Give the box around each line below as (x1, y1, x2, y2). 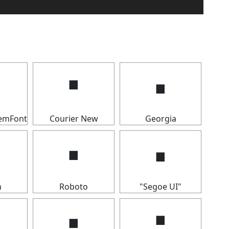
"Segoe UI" (140, 181, 181, 192)
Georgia (145, 113, 176, 124)
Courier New (49, 113, 98, 124)
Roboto (59, 181, 88, 192)
